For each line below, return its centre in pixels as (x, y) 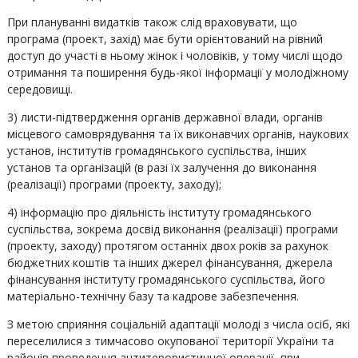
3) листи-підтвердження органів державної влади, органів (165, 117)
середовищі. (40, 89)
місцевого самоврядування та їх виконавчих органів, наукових (177, 134)
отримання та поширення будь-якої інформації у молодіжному (177, 72)
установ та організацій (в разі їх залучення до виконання (161, 167)
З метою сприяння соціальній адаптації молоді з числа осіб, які (178, 324)
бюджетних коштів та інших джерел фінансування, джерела (169, 263)
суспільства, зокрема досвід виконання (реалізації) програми (172, 229)
